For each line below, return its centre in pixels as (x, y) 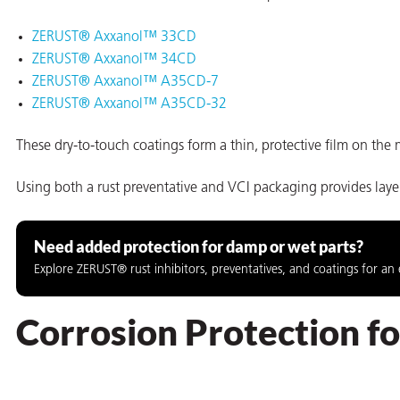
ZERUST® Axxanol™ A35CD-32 (129, 104)
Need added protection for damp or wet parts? (199, 247)
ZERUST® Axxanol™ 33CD (114, 37)
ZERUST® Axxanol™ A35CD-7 (125, 82)
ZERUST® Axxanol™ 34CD (114, 59)
